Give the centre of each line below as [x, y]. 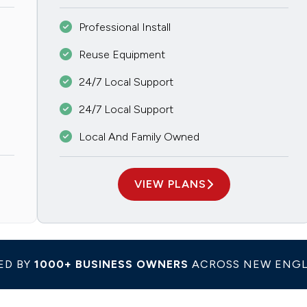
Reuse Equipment [122, 55]
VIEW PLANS [170, 184]
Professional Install [124, 27]
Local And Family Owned [139, 137]
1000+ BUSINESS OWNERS [111, 265]
